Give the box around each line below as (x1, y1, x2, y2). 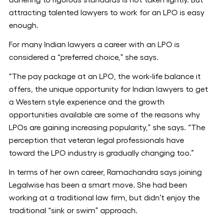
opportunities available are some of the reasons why (9, 111, 200, 119)
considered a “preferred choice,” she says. (9, 54, 159, 61)
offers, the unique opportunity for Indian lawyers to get (9, 85, 208, 93)
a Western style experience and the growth (9, 98, 165, 106)
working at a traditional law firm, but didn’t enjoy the (9, 194, 200, 202)
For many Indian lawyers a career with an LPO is (9, 41, 180, 49)
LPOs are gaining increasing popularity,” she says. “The (9, 124, 205, 132)
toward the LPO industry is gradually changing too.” (9, 149, 194, 157)
